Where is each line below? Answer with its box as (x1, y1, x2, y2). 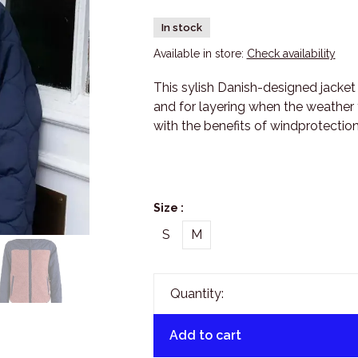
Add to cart (169, 328, 241, 343)
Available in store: (153, 47, 247, 60)
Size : (153, 201, 184, 214)
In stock (161, 22, 202, 34)
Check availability (246, 47, 336, 60)
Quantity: (169, 286, 224, 301)
